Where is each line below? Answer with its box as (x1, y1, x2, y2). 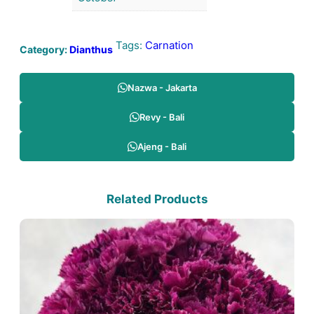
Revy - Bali (139, 111, 184, 123)
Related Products (106, 191, 208, 206)
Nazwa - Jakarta (127, 81, 197, 93)
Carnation (145, 39, 193, 53)
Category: (20, 43, 69, 55)
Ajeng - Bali (137, 140, 186, 152)
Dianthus (69, 43, 113, 55)
